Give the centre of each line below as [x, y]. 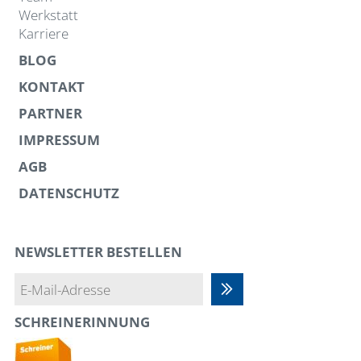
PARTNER [50, 113]
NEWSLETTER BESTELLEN [98, 252]
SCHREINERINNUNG [82, 322]
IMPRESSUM [59, 140]
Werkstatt [48, 15]
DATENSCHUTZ [68, 193]
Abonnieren [263, 289]
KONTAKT [51, 87]
